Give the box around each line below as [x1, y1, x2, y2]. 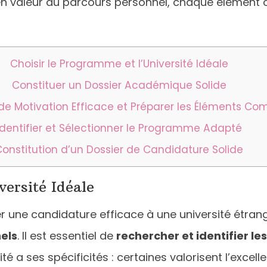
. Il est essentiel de [17, 228, 116, 243]
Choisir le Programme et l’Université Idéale [10, 56, 228, 71]
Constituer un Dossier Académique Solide [11, 77, 226, 92]
